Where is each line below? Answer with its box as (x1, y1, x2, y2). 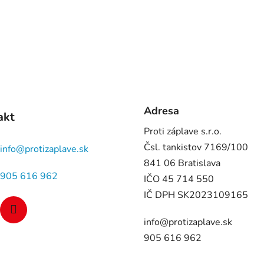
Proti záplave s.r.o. (144, 125, 222, 138)
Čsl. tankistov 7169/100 (144, 141, 248, 154)
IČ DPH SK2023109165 (144, 189, 248, 202)
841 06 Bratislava (144, 157, 220, 170)
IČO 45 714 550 (144, 173, 214, 186)
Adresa (144, 104, 179, 118)
